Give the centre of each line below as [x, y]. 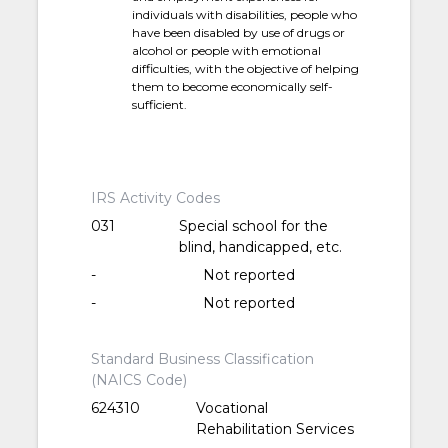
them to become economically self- [233, 87]
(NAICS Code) [139, 380]
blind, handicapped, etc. [260, 247]
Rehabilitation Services [275, 429]
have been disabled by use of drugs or [239, 33]
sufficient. [160, 105]
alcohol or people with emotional [227, 51]
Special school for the [253, 226]
